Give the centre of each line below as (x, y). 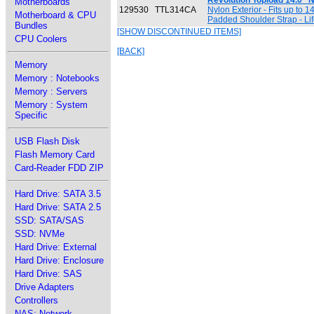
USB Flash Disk (47, 141)
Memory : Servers (51, 91)
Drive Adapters (45, 287)
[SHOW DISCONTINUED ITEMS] (179, 32)
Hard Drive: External (56, 247)
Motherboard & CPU (55, 15)
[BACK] (131, 51)
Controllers (36, 300)
